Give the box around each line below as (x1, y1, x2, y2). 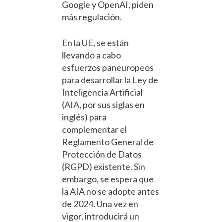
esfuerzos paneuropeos (62, 62, 154, 73)
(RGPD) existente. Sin (62, 161, 145, 172)
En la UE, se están (62, 37, 129, 49)
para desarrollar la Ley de (62, 74, 158, 86)
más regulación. (62, 11, 122, 23)
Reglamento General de (62, 136, 154, 148)
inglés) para (62, 111, 107, 123)
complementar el (62, 124, 127, 135)
